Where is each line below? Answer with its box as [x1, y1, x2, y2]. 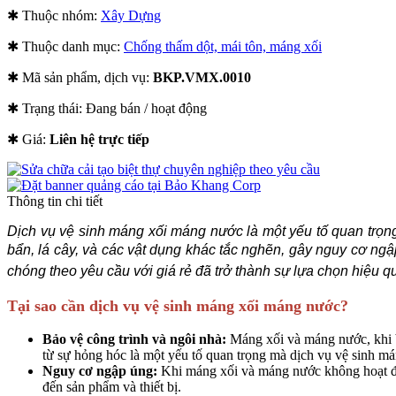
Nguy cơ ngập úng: [42, 363, 161, 379]
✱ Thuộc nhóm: [7, 7, 101, 23]
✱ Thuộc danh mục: [7, 38, 124, 54]
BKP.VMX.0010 [153, 69, 251, 85]
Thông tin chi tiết [7, 193, 103, 209]
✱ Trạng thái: [7, 100, 86, 116]
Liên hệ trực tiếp [49, 131, 149, 147]
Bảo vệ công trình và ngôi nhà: [42, 331, 230, 347]
